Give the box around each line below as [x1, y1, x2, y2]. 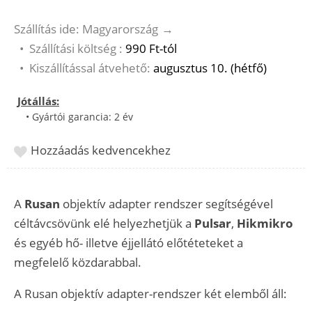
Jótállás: [17, 94, 59, 109]
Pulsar [194, 215, 231, 232]
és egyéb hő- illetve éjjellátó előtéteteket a [14, 235, 243, 251]
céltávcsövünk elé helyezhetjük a [14, 215, 194, 232]
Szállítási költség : [29, 40, 125, 57]
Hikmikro [237, 215, 293, 232]
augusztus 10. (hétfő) [153, 60, 267, 77]
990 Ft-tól [125, 40, 177, 57]
